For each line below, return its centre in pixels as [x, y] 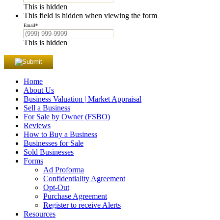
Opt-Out [56, 187]
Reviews [37, 125]
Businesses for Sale [54, 143]
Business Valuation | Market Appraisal [82, 99]
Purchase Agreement [75, 196]
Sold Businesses [49, 152]
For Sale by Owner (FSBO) [67, 116]
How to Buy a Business [60, 134]
